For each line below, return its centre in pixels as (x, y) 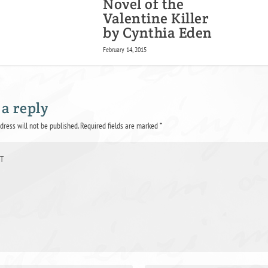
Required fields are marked (120, 125)
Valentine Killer (156, 18)
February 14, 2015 (125, 49)
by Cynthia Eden (158, 32)
